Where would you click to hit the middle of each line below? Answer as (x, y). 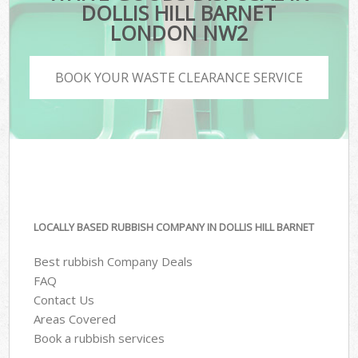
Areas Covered (75, 318)
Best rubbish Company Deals (113, 261)
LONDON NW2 (179, 33)
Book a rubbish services (99, 338)
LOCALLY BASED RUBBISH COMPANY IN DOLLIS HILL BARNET (174, 227)
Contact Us (64, 299)
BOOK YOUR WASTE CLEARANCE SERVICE (179, 77)
